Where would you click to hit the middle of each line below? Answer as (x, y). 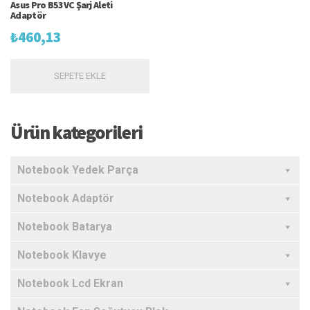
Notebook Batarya (65, 226)
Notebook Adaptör (66, 198)
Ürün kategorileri (77, 132)
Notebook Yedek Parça (78, 170)
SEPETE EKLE (80, 76)
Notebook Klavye (62, 255)
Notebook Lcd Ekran (70, 283)
